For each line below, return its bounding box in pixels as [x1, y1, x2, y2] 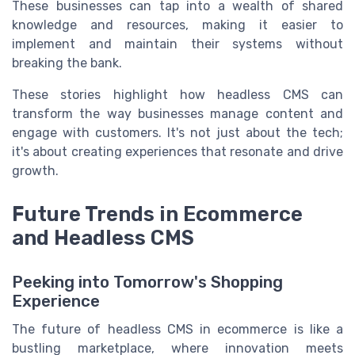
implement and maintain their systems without [12, 36, 343, 52]
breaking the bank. [12, 55, 122, 71]
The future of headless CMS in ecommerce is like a [12, 321, 343, 337]
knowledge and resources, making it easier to [12, 17, 343, 33]
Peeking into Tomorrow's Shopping [12, 272, 283, 292]
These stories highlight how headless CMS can [12, 87, 343, 103]
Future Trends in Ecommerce [12, 201, 303, 226]
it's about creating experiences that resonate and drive [12, 144, 343, 160]
